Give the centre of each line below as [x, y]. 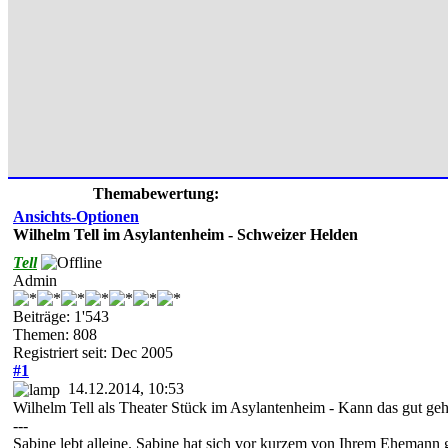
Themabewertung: [156, 193]
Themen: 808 [55, 334]
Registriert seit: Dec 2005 [93, 352]
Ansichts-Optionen [76, 216]
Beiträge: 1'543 [61, 316]
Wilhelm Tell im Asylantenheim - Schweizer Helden [185, 234]
